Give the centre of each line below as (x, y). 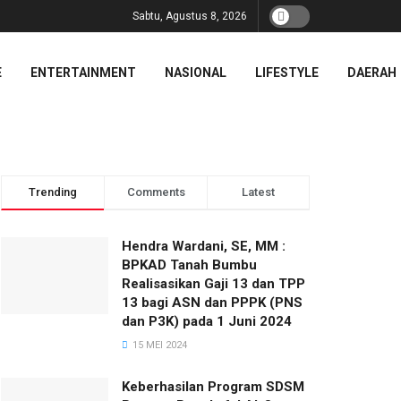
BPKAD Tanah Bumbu (189, 265)
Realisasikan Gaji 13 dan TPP (213, 284)
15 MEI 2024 (158, 345)
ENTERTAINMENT (84, 73)
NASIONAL (196, 73)
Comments (156, 192)
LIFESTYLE (287, 73)
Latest (258, 192)
